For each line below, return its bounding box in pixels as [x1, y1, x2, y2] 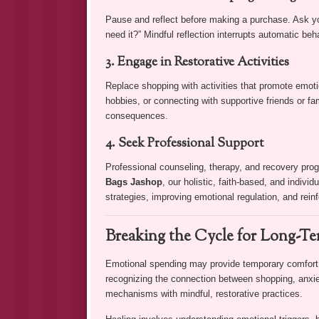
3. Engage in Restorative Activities [105, 53, 289, 73]
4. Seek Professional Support [105, 135, 263, 154]
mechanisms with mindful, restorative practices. [105, 288, 303, 300]
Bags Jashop [105, 177, 162, 188]
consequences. [105, 110, 168, 122]
